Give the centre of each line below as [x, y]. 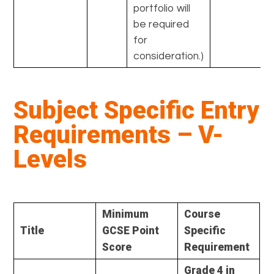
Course [202, 214]
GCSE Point [131, 230]
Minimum [126, 214]
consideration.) [169, 56]
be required [161, 24]
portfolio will [162, 8]
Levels [50, 159]
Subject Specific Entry [137, 110]
